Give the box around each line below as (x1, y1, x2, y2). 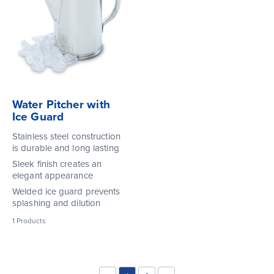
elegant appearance (12, 169, 93, 181)
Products (15, 216, 46, 225)
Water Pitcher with (12, 97, 110, 111)
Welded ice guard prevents (12, 185, 120, 197)
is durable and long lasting (12, 142, 119, 154)
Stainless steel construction (12, 130, 120, 142)
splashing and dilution (12, 197, 101, 209)
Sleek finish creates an (12, 158, 102, 169)
